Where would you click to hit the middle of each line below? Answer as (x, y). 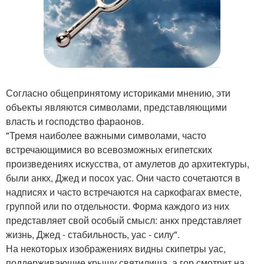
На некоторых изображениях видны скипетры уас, (116, 249)
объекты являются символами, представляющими (116, 107)
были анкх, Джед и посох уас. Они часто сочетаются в (123, 178)
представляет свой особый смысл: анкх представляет (124, 220)
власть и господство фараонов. (75, 121)
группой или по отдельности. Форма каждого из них (118, 206)
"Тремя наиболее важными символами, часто (106, 136)
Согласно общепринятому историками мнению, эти (118, 93)
